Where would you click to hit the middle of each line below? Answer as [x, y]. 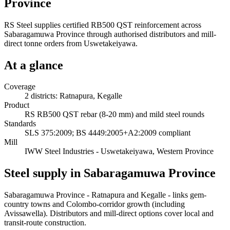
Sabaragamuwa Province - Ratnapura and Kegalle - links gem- [105, 195]
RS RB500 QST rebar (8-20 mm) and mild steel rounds [114, 114]
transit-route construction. [45, 223]
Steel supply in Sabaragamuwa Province [110, 173]
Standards [20, 124]
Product [17, 105]
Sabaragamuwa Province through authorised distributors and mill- [110, 34]
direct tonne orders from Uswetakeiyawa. [71, 43]
